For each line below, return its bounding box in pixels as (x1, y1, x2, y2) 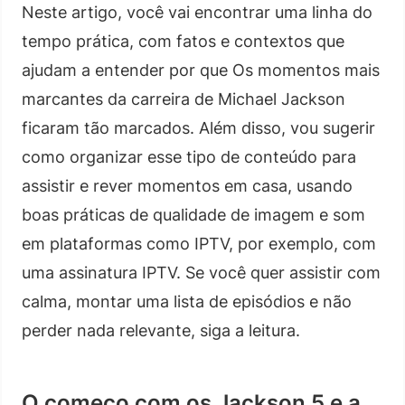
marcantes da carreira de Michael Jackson (22, 89, 345, 108)
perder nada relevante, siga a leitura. (22, 320, 300, 340)
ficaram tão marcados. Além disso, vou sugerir (22, 118, 375, 137)
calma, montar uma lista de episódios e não (22, 291, 352, 311)
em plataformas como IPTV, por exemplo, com (22, 233, 376, 253)
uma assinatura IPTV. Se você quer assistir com (22, 262, 381, 282)
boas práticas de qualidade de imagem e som (22, 204, 365, 224)
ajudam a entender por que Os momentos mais (22, 60, 380, 80)
